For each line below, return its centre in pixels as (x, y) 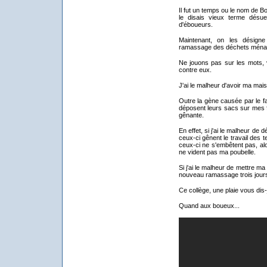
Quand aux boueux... (209, 206)
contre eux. (195, 70)
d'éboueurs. (195, 24)
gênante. (191, 115)
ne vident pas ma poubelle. (217, 152)
